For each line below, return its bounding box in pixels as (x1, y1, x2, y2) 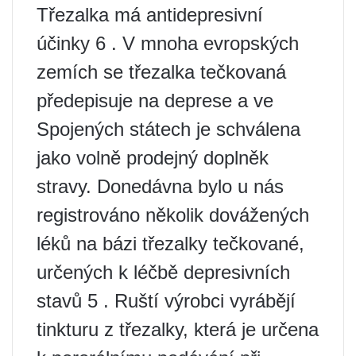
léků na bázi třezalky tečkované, (37, 232, 304, 254)
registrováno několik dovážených (37, 203, 309, 226)
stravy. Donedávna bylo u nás (37, 175, 284, 197)
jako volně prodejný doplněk (37, 146, 269, 168)
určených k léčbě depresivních (37, 261, 290, 283)
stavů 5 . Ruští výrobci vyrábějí (37, 289, 296, 311)
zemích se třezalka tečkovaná (37, 60, 286, 83)
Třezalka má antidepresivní (37, 3, 263, 25)
